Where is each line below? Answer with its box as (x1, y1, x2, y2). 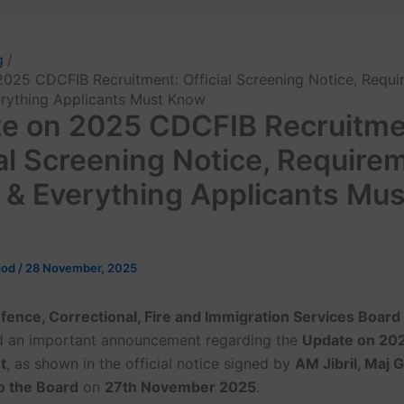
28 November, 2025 (25, 261, 137, 275)
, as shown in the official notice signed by (6, 354, 295, 372)
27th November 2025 (105, 378, 256, 396)
